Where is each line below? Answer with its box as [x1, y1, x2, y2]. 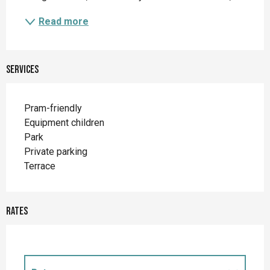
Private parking [24, 146, 87, 158]
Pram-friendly [24, 102, 82, 115]
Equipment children [24, 117, 104, 129]
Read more [39, 16, 89, 28]
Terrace [24, 160, 55, 172]
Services [6, 63, 39, 77]
